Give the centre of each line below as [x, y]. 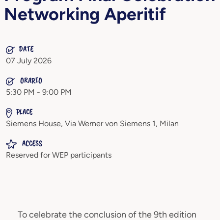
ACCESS [31, 143]
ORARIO [30, 81]
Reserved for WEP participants [59, 155]
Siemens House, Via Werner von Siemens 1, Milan [92, 124]
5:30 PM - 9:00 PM [39, 92]
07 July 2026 [29, 61]
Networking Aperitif [85, 14]
